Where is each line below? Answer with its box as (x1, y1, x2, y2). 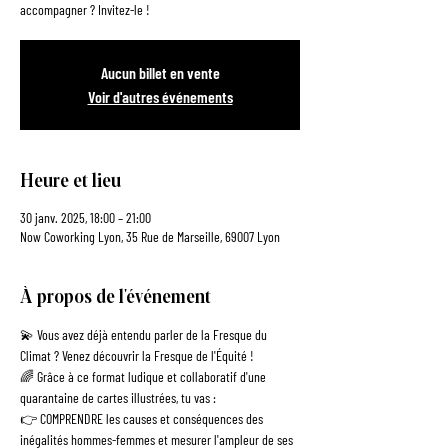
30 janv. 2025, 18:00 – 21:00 (20, 208, 151, 226)
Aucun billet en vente (100, 62, 220, 82)
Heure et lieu (20, 163, 121, 193)
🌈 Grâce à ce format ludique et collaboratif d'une (20, 367, 269, 385)
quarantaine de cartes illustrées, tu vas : (20, 388, 216, 406)
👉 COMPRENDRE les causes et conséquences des (20, 409, 266, 427)
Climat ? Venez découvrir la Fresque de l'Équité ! (20, 346, 254, 364)
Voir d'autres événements (87, 86, 233, 106)
